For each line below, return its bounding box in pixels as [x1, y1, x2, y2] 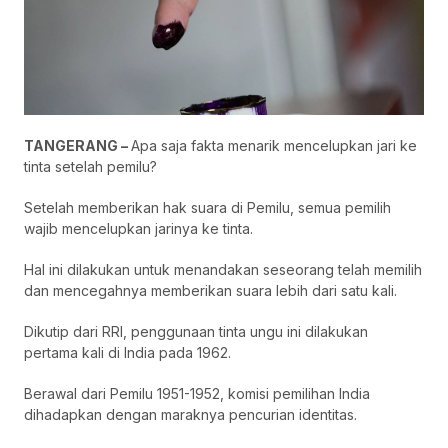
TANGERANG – [24, 137, 131, 155]
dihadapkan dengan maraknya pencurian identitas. [24, 406, 357, 424]
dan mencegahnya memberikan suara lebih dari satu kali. [24, 282, 397, 300]
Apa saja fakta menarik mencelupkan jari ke [131, 137, 417, 155]
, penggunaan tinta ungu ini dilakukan [123, 323, 368, 341]
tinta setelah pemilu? [24, 158, 157, 176]
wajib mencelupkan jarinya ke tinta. [24, 220, 253, 238]
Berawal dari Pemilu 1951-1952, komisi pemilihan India [24, 385, 370, 403]
